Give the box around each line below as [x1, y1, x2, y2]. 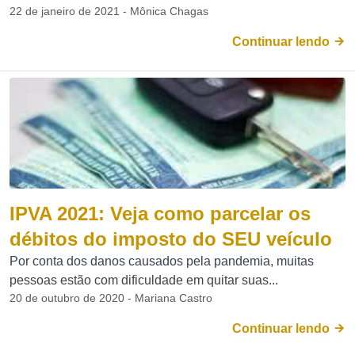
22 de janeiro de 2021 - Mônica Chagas [10, 5, 208, 17]
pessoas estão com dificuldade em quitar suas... [10, 273, 278, 287]
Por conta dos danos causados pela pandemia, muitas [10, 254, 314, 268]
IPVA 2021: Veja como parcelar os [10, 203, 311, 224]
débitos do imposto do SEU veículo [10, 228, 332, 250]
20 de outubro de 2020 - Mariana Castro [10, 292, 212, 304]
